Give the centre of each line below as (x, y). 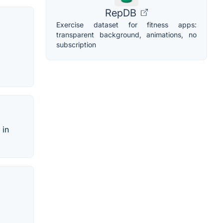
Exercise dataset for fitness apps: (126, 24)
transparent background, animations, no (126, 34)
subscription (76, 44)
